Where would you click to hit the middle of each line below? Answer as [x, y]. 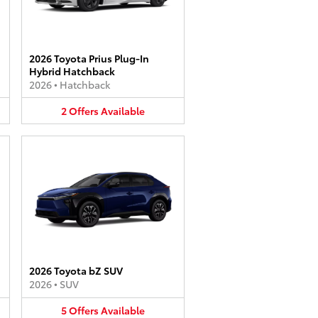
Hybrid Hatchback [72, 71]
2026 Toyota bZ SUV [76, 270]
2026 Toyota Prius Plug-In [89, 58]
